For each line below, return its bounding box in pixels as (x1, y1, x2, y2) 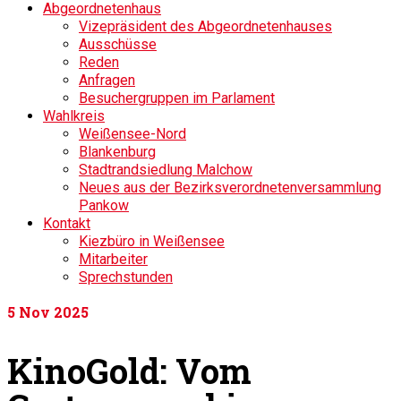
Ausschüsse (79, 36, 157, 53)
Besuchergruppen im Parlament (79, 90, 275, 107)
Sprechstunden (79, 269, 173, 286)
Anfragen (79, 72, 135, 89)
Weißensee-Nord (79, 125, 186, 142)
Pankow (79, 197, 129, 214)
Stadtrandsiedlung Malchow (79, 161, 252, 178)
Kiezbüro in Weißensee (79, 233, 225, 250)
